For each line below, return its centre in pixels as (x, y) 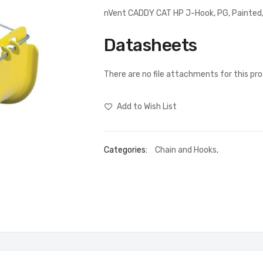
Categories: (126, 150)
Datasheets (150, 45)
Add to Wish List (146, 106)
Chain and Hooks (186, 150)
